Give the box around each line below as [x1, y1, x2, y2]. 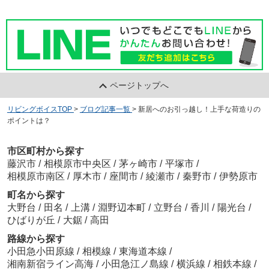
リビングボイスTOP [7, 104, 72, 113]
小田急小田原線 [7, 246, 77, 257]
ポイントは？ [7, 116, 50, 125]
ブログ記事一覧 [79, 104, 130, 113]
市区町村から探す [7, 146, 84, 157]
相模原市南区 [7, 171, 65, 182]
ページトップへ [110, 80, 169, 90]
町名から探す [7, 190, 65, 201]
